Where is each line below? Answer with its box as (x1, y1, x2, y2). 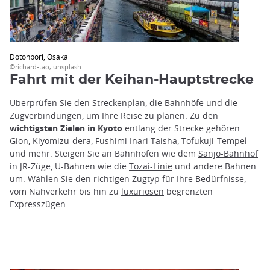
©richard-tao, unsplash (10, 61, 81, 71)
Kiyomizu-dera (33, 134, 91, 146)
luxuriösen (121, 185, 164, 197)
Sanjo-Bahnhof (198, 147, 258, 159)
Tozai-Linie (129, 160, 172, 172)
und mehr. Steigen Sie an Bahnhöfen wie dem (10, 147, 198, 159)
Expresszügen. (10, 198, 68, 210)
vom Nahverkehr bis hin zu (10, 185, 121, 197)
